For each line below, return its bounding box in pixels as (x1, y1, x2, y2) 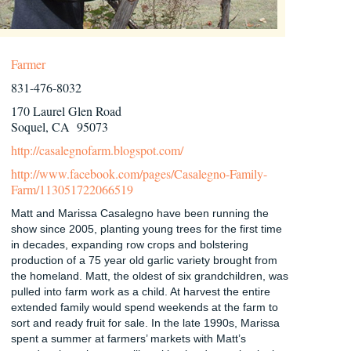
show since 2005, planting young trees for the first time (11, 222, 282, 235)
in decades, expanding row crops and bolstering (11, 237, 248, 251)
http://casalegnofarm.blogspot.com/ (11, 141, 183, 158)
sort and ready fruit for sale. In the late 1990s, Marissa (11, 316, 280, 329)
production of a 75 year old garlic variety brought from (11, 253, 277, 266)
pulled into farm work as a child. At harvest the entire (11, 284, 270, 298)
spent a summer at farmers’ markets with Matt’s (11, 331, 246, 345)
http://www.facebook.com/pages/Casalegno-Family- (11, 165, 267, 182)
